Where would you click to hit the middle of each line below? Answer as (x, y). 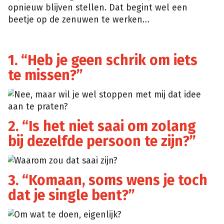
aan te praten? (38, 106)
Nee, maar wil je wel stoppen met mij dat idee (107, 94)
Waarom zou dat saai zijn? (66, 160)
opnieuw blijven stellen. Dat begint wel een (98, 8)
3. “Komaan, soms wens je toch (108, 180)
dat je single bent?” (71, 195)
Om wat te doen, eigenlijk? (69, 214)
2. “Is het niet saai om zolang (102, 126)
